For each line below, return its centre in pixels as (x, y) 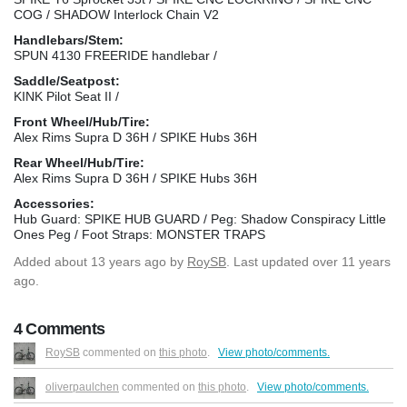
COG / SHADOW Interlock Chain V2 (116, 14)
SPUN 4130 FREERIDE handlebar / (115, 55)
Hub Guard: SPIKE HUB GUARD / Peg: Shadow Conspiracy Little (200, 218)
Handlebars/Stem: (69, 40)
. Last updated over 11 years (308, 261)
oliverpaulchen (82, 387)
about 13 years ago (110, 261)
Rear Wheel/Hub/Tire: (79, 162)
